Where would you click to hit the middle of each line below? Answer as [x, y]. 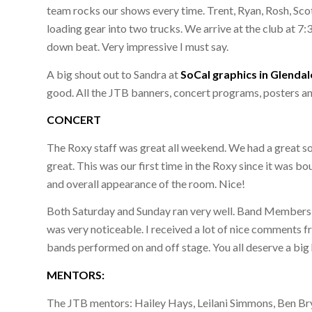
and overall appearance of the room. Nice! [146, 183]
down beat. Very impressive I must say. [138, 46]
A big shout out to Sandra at [114, 74]
